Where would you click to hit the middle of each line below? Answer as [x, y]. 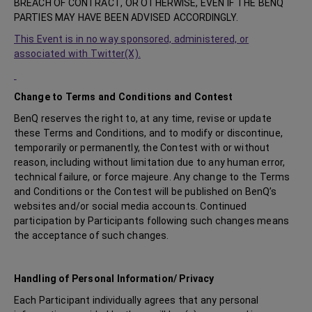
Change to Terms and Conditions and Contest [124, 97]
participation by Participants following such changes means [151, 221]
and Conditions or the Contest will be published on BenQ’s [146, 192]
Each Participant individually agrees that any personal [136, 300]
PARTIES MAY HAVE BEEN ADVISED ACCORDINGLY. [126, 17]
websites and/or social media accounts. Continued [131, 206]
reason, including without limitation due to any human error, [150, 162]
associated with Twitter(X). [77, 54]
